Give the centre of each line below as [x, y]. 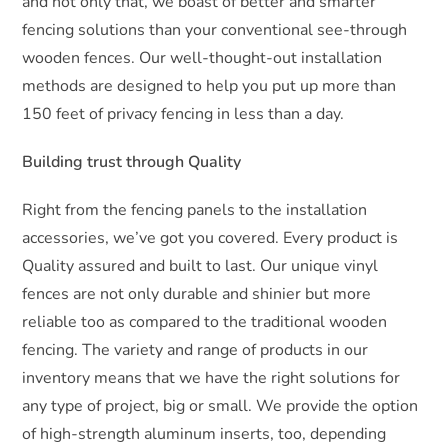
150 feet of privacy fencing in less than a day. [183, 114]
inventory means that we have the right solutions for [211, 378]
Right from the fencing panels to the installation [195, 210]
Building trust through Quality [132, 162]
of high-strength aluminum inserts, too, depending [204, 434]
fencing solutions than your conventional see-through [215, 30]
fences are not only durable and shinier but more [197, 294]
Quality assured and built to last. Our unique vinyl [200, 266]
